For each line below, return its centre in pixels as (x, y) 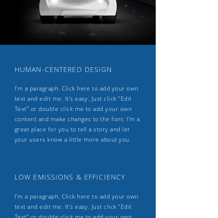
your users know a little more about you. (73, 139)
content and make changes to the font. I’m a (77, 119)
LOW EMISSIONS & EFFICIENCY (70, 177)
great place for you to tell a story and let (72, 129)
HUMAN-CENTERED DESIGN (64, 69)
